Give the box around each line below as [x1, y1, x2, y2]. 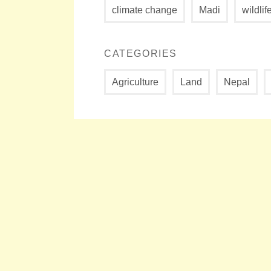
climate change [112, 4, 177, 15]
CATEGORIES [104, 48, 177, 59]
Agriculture [112, 76, 158, 87]
